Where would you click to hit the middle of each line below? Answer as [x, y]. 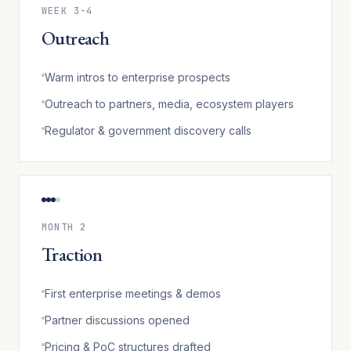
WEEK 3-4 [67, 11]
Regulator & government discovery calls [148, 130]
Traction [72, 254]
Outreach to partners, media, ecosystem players [169, 103]
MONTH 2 [64, 227]
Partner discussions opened [117, 320]
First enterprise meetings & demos [133, 293]
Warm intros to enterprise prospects [138, 77]
